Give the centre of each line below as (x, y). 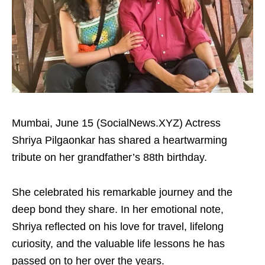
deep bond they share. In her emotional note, (118, 209)
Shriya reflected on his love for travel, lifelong (118, 227)
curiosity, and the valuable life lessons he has (118, 244)
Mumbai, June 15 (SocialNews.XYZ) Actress (116, 123)
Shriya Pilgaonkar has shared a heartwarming (119, 140)
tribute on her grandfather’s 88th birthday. (109, 157)
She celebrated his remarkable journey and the (122, 192)
